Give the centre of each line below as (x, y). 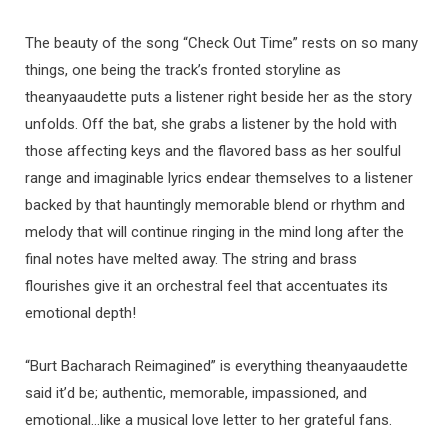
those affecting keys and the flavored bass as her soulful (213, 150)
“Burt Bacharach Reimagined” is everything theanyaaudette (216, 365)
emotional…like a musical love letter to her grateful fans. (208, 419)
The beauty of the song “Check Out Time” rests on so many (221, 42)
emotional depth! (80, 312)
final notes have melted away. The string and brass (191, 258)
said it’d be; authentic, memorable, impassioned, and (196, 392)
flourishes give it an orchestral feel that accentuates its (206, 285)
